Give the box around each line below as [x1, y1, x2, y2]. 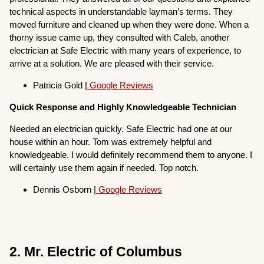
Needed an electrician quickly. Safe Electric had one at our [9, 124, 233, 134]
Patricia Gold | [33, 80, 88, 91]
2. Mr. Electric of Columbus [9, 245, 183, 260]
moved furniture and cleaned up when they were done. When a [9, 19, 249, 30]
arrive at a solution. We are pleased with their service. [9, 58, 214, 69]
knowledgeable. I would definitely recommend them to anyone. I [9, 150, 253, 160]
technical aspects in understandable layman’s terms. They [9, 6, 233, 17]
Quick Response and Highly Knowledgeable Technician [9, 102, 237, 113]
